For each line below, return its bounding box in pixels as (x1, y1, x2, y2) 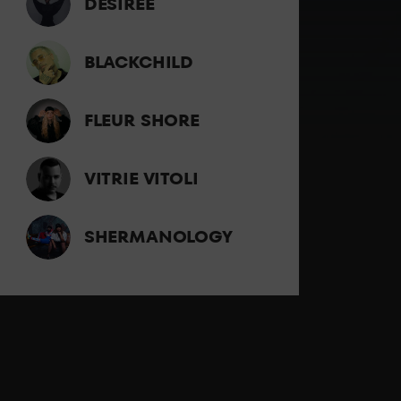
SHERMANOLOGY (83, 225, 233, 249)
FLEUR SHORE (83, 108, 200, 132)
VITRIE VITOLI (83, 166, 199, 191)
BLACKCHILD (83, 50, 193, 74)
